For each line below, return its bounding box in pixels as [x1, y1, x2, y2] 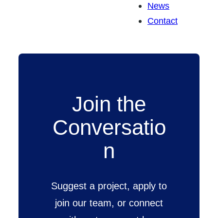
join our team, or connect [55, 197, 163, 208]
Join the [72, 92, 146, 116]
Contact [147, 16, 178, 26]
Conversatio [52, 115, 166, 140]
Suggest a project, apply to [51, 180, 167, 191]
